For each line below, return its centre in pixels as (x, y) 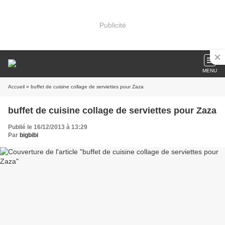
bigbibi (29, 135)
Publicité (113, 25)
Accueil (16, 87)
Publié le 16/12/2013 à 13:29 (48, 127)
